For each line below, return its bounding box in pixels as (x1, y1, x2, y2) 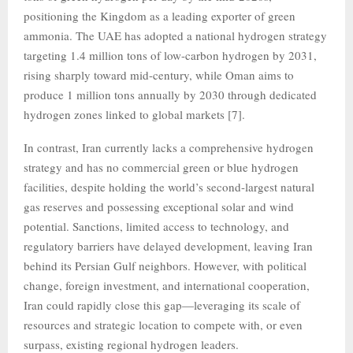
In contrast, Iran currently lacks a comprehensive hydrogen (24, 139, 314, 155)
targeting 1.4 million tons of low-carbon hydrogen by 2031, (24, 47, 317, 63)
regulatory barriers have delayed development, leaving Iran (24, 238, 313, 254)
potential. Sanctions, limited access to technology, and (24, 218, 289, 234)
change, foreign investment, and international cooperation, (24, 277, 310, 293)
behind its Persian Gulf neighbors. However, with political (24, 258, 307, 273)
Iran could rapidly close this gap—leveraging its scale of (24, 297, 300, 313)
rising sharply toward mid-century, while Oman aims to (24, 67, 294, 83)
